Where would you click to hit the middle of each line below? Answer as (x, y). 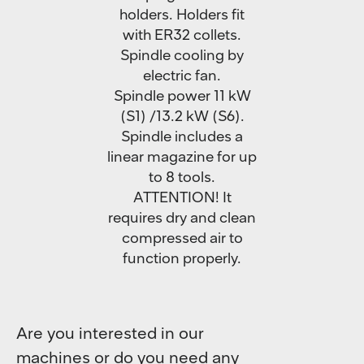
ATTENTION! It (182, 197)
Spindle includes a (182, 136)
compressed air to (182, 238)
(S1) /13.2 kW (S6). (182, 116)
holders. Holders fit (182, 14)
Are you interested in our (110, 333)
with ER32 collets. (182, 35)
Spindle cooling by (182, 55)
